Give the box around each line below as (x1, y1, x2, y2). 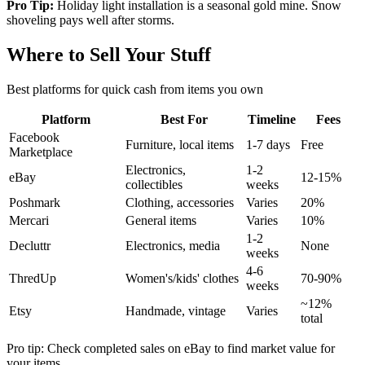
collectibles (125, 177, 182, 191)
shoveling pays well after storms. (7, 13, 174, 28)
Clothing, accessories (125, 195, 234, 209)
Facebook (9, 130, 59, 144)
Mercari (9, 213, 49, 227)
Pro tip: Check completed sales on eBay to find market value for (7, 341, 335, 355)
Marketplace (9, 144, 73, 159)
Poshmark (9, 195, 60, 209)
